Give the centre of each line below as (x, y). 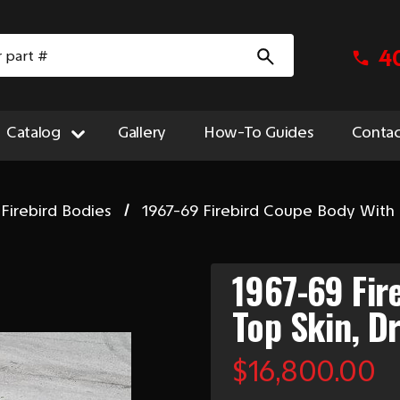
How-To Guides (259, 132)
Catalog (33, 132)
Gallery (142, 132)
